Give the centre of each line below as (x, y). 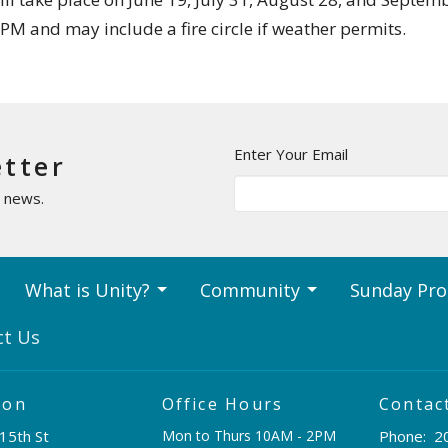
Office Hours (222, 403)
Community (250, 289)
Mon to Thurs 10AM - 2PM (248, 436)
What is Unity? (87, 289)
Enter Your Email (291, 153)
